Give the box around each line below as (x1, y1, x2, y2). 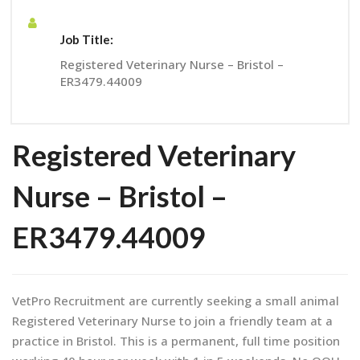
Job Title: (60, 32, 113, 47)
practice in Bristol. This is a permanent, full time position (12, 333, 340, 349)
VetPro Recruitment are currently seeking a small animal (12, 292, 339, 309)
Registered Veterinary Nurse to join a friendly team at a (12, 313, 333, 329)
